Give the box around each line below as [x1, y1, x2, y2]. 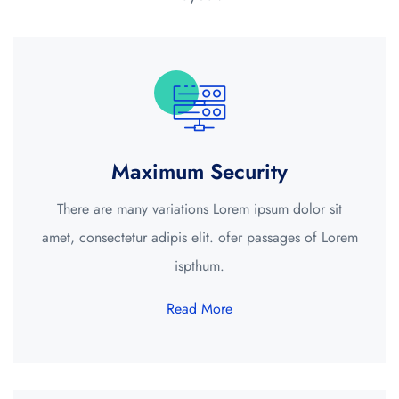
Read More [167, 298, 232, 320]
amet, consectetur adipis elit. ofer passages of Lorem [41, 226, 358, 248]
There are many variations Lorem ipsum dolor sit [57, 198, 342, 219]
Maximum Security [111, 155, 288, 187]
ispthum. [175, 255, 224, 276]
